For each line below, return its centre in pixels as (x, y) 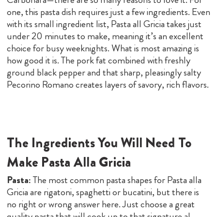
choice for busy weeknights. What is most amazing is (103, 48)
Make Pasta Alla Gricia (69, 162)
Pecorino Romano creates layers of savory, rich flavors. (108, 84)
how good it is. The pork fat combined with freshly (99, 60)
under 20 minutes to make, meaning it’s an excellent (105, 36)
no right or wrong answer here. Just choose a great (101, 204)
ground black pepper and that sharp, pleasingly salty (104, 72)
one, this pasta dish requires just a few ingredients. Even (108, 12)
